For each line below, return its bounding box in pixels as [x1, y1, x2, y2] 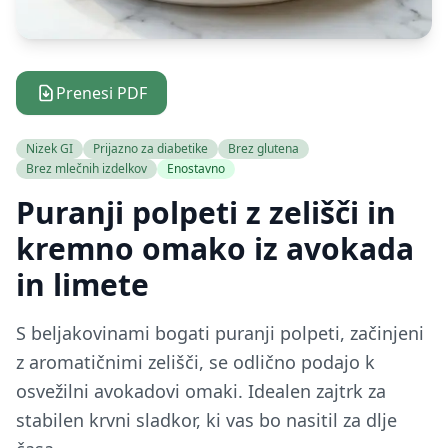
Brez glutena [228, 140, 299, 157]
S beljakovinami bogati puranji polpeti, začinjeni [16, 321, 424, 345]
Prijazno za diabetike [93, 140, 208, 157]
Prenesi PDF [56, 82, 147, 104]
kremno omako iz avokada [16, 228, 414, 269]
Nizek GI [26, 140, 73, 157]
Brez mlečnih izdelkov [26, 160, 147, 177]
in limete [16, 264, 149, 305]
